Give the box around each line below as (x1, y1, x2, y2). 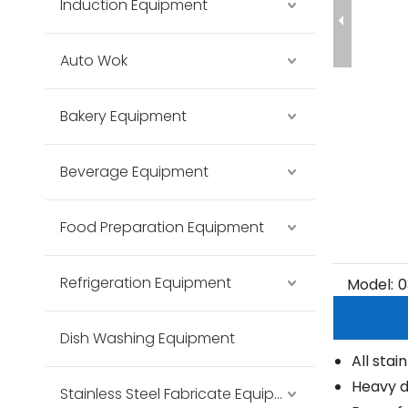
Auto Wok (60, 50, 127, 71)
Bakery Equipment (60, 106, 187, 127)
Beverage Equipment (60, 161, 209, 182)
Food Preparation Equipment (60, 217, 264, 238)
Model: (347, 274, 393, 295)
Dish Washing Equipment (60, 328, 235, 349)
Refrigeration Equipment (60, 272, 231, 293)
